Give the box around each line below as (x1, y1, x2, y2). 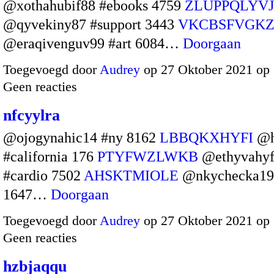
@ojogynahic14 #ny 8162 (3, 130, 160, 146)
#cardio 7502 (3, 168, 84, 184)
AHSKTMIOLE (84, 168, 179, 184)
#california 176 (3, 149, 97, 165)
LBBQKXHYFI (160, 130, 253, 146)
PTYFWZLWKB (97, 149, 198, 165)
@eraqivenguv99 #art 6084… (3, 35, 183, 51)
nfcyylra (3, 106, 60, 125)
